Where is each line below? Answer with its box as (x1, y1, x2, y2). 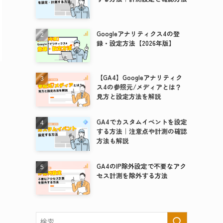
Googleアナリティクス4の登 (96, 28, 180, 38)
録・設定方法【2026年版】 (96, 38, 175, 48)
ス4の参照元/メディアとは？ (96, 82, 182, 92)
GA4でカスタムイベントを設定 (96, 117, 187, 126)
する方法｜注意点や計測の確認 (96, 126, 187, 136)
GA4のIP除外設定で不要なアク (96, 161, 186, 171)
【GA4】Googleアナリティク (96, 73, 182, 83)
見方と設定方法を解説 (96, 92, 161, 102)
